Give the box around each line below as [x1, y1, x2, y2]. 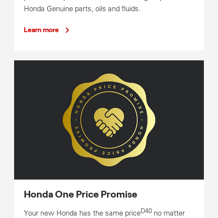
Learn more [23, 27, 59, 34]
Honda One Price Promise [23, 189, 137, 200]
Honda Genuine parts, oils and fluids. [23, 4, 141, 14]
